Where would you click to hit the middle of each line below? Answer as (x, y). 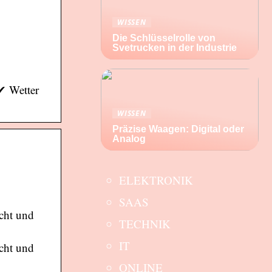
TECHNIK (145, 224)
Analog (129, 139)
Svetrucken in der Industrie (175, 48)
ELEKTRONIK (156, 180)
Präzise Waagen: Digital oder (178, 129)
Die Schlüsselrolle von (164, 38)
